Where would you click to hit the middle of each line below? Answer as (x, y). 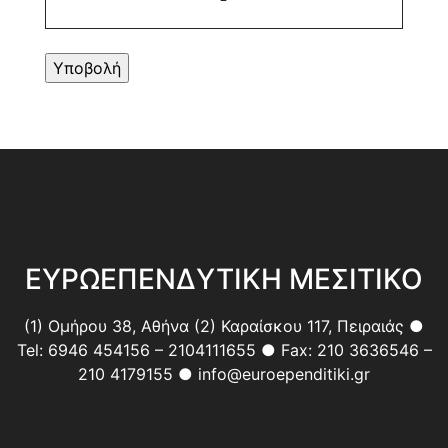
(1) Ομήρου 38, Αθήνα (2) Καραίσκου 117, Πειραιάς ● (224, 326)
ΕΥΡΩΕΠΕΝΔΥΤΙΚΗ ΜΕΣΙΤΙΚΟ (224, 279)
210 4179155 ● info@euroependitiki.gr (224, 374)
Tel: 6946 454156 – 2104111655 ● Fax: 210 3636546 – (224, 350)
